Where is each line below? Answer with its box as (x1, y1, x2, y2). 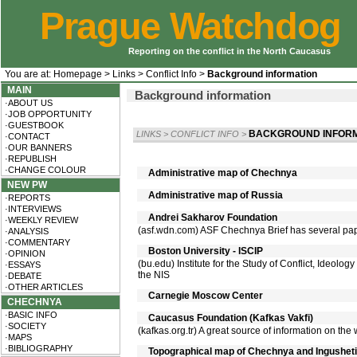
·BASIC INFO (2, 310, 57, 320)
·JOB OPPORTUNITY (2, 109, 92, 119)
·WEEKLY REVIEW (2, 215, 78, 225)
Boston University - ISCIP (146, 245, 263, 257)
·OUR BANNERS (2, 143, 72, 152)
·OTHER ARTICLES (2, 282, 83, 292)
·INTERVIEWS (2, 204, 61, 214)
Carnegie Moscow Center (146, 290, 263, 301)
